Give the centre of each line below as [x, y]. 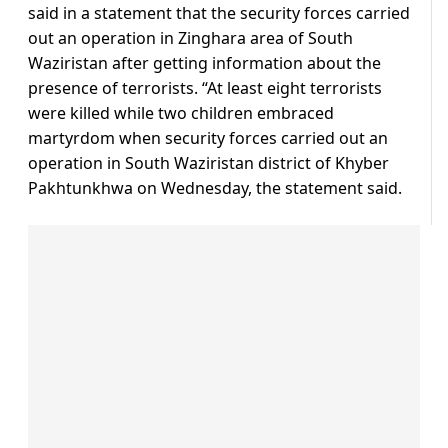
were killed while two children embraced [181, 113]
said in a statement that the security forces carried [219, 13]
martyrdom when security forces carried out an [208, 138]
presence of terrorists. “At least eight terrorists [205, 88]
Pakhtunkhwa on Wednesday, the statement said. [215, 188]
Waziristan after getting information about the [204, 63]
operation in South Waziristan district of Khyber [208, 163]
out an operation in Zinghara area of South [190, 38]
